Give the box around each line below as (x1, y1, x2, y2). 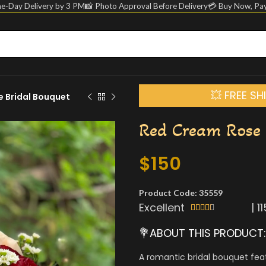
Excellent (139, 200, 185, 215)
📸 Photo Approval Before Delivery (85, 1, 208, 11)
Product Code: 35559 (139, 188, 223, 198)
